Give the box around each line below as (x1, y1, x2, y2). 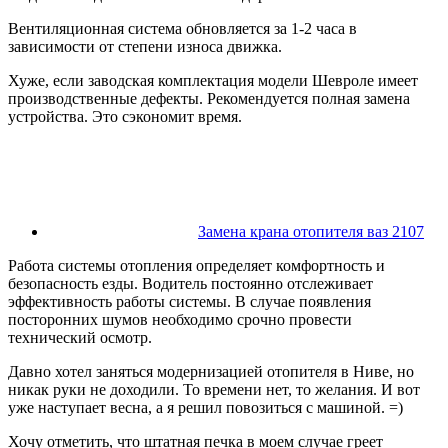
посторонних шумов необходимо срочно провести (8, 311, 352, 329)
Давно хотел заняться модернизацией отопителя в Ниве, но (8, 363, 414, 381)
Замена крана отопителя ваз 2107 (198, 223, 424, 241)
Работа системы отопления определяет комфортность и (8, 257, 385, 275)
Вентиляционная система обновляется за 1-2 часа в (8, 20, 357, 38)
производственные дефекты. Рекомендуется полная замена (8, 90, 410, 108)
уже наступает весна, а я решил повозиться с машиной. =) (8, 399, 403, 417)
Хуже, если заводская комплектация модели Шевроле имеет (8, 72, 418, 90)
